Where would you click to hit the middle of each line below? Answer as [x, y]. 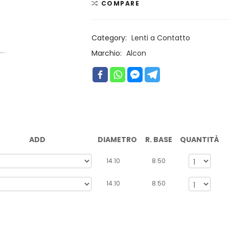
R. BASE [158, 140]
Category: [110, 38]
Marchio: [108, 53]
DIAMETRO [117, 140]
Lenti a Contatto [161, 38]
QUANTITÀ [200, 140]
